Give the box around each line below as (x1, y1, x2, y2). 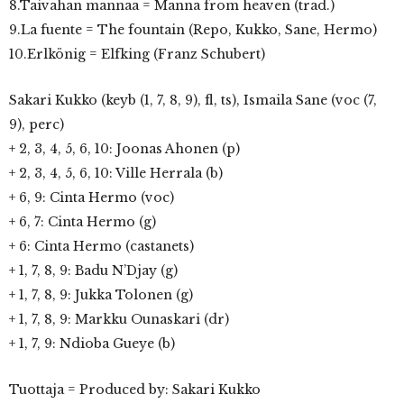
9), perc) (9, 116, 64, 133)
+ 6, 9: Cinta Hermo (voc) (9, 189, 174, 206)
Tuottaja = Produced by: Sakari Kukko (9, 381, 261, 398)
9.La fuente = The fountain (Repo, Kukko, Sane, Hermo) (9, 22, 377, 38)
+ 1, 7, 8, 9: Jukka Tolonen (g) (9, 287, 193, 303)
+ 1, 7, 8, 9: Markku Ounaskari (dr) (9, 311, 229, 327)
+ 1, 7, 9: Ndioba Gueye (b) (9, 335, 175, 352)
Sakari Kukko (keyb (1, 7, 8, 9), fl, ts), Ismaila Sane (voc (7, (9, 92, 377, 108)
